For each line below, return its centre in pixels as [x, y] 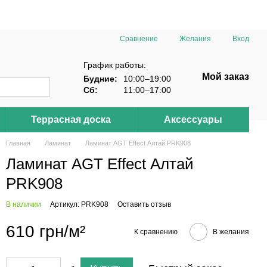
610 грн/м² [46, 232]
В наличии [24, 204]
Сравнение [139, 38]
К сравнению [156, 232]
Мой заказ [226, 77]
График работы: [115, 65]
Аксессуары [193, 119]
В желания [231, 232]
